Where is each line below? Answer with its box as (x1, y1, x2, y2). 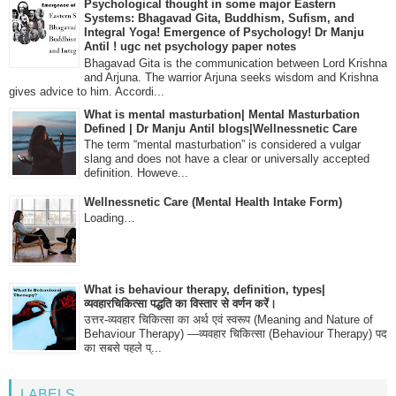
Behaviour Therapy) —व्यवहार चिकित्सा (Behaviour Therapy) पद (84, 327, 387, 341)
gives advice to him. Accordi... (9, 84, 164, 98)
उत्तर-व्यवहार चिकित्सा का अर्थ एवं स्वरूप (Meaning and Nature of (84, 313, 373, 327)
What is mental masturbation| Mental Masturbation (84, 107, 360, 121)
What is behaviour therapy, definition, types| (84, 282, 325, 296)
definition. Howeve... (84, 166, 188, 180)
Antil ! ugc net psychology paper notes (84, 39, 296, 53)
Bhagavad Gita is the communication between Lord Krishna (84, 56, 387, 70)
